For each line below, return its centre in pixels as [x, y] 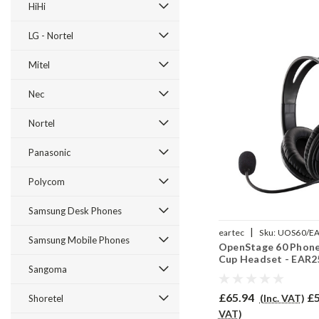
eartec [231, 233]
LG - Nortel [51, 36]
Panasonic [49, 152]
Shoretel [46, 298]
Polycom [47, 182]
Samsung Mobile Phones [79, 240]
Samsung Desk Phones [75, 211]
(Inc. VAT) [282, 298]
